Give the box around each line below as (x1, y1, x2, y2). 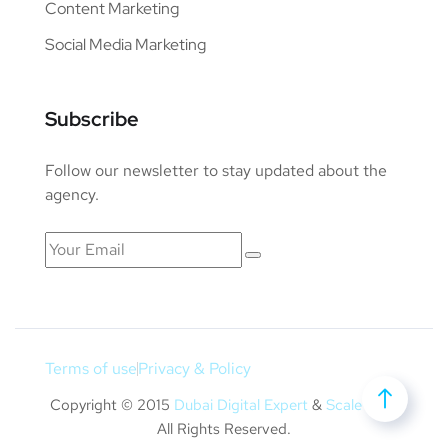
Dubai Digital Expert (174, 395, 308, 416)
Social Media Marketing (45, 34, 206, 56)
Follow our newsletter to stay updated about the (45, 160, 387, 182)
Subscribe (45, 106, 139, 133)
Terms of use (45, 358, 137, 380)
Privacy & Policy (138, 358, 251, 380)
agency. (45, 184, 99, 206)
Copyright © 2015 (50, 395, 174, 416)
